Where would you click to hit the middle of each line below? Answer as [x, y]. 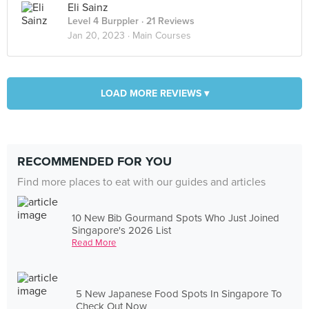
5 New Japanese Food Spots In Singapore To [179, 293]
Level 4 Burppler [103, 21]
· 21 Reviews [167, 21]
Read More [94, 242]
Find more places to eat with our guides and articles [141, 182]
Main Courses [162, 36]
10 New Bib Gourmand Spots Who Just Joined [176, 218]
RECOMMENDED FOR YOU [94, 161]
